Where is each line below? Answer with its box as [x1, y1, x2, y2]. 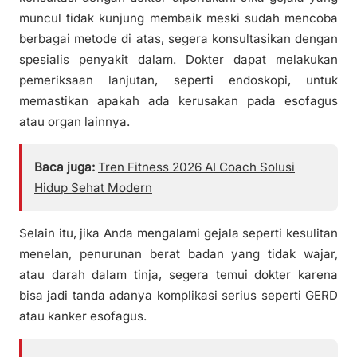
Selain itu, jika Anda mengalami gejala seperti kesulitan [19, 226, 338, 241]
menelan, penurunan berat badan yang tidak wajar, [19, 246, 338, 262]
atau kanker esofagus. [19, 308, 147, 324]
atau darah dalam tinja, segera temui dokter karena [19, 267, 338, 283]
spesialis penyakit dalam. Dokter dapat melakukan [19, 52, 338, 68]
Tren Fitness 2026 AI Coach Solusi [98, 159, 295, 175]
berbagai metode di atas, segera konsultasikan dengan [19, 31, 338, 47]
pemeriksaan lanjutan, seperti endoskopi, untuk [19, 73, 338, 88]
